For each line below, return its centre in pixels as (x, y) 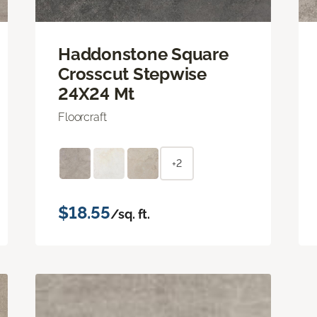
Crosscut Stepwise (132, 74)
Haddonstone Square (143, 54)
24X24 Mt (97, 93)
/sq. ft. (130, 214)
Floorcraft (82, 117)
